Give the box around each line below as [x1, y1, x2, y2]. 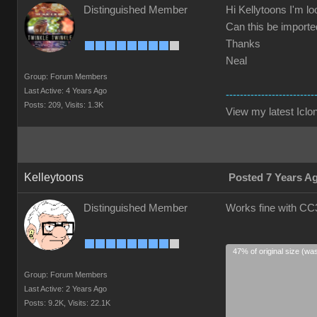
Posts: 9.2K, [24, 299, 66, 307]
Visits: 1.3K [65, 100, 103, 109]
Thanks [226, 38, 260, 50]
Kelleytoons [24, 171, 83, 183]
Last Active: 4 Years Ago [24, 86, 107, 95]
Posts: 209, [24, 100, 63, 109]
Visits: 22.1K [68, 299, 110, 307]
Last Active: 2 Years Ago [24, 284, 107, 293]
